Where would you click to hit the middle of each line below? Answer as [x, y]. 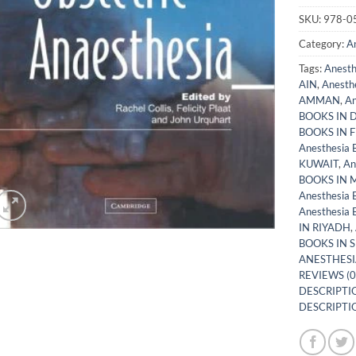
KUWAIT [318, 163]
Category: [322, 43]
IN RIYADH [324, 227]
